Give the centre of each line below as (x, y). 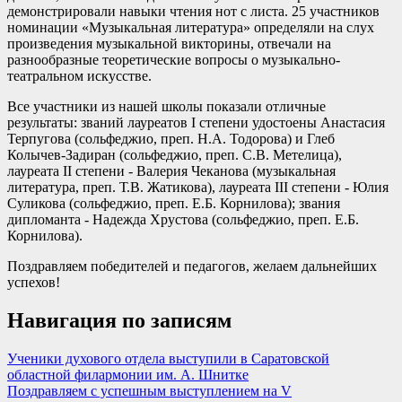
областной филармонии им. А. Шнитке (128, 374)
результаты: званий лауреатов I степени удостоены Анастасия (196, 122)
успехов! (34, 282)
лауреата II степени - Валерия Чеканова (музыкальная (171, 170)
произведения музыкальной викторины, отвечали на (169, 43)
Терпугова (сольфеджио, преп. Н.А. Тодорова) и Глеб (171, 138)
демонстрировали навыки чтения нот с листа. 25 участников (193, 11)
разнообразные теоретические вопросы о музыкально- (174, 59)
